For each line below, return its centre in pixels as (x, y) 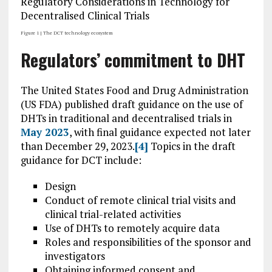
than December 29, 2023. (77, 146)
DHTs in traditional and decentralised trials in (126, 118)
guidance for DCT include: (81, 160)
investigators (75, 256)
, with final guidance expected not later (160, 132)
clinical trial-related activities (113, 214)
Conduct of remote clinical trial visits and (140, 200)
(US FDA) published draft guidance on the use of (131, 104)
